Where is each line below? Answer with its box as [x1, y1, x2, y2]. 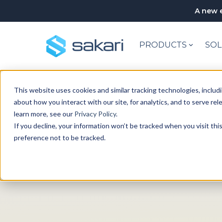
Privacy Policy [74, 110, 116, 118]
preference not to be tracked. [14, 133, 106, 142]
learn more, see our [14, 110, 74, 118]
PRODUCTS [139, 40, 187, 50]
